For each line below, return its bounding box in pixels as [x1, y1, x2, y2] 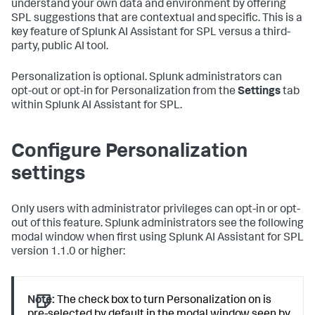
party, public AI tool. [11, 41, 108, 53]
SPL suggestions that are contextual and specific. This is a [11, 13, 302, 25]
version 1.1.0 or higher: [11, 247, 125, 259]
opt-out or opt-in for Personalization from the [11, 86, 238, 98]
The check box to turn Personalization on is [55, 295, 272, 307]
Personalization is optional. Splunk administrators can [11, 72, 282, 84]
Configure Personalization [11, 143, 247, 163]
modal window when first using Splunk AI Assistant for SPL [11, 233, 304, 245]
